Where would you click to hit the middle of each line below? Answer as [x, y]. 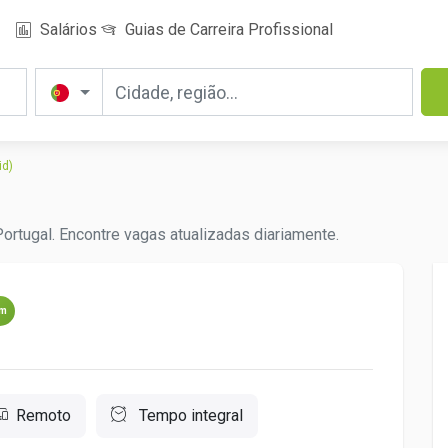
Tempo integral [189, 415]
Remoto [43, 415]
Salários [66, 29]
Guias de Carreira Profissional [227, 29]
